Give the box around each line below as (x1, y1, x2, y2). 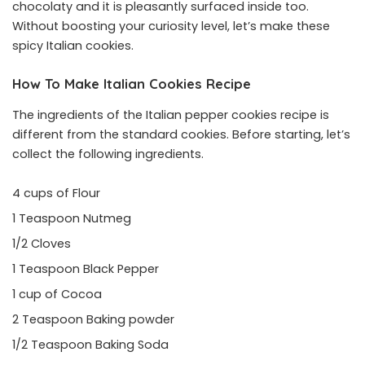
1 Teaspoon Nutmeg (12, 209, 131, 226)
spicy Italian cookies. (12, 37, 137, 55)
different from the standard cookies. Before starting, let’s (12, 125, 350, 143)
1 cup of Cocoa (12, 285, 102, 302)
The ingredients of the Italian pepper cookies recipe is (12, 106, 329, 123)
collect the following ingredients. (12, 145, 204, 162)
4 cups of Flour (12, 184, 100, 201)
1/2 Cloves (12, 235, 71, 252)
